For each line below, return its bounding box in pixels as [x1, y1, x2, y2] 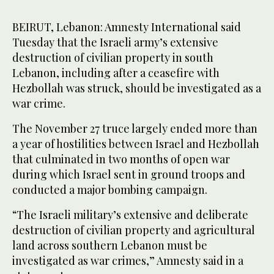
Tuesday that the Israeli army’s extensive [12, 34, 218, 50]
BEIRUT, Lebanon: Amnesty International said [12, 19, 241, 34]
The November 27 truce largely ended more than [12, 120, 257, 136]
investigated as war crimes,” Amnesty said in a [12, 253, 243, 268]
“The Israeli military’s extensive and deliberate [12, 207, 248, 222]
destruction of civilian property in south [12, 50, 213, 65]
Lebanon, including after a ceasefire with [12, 65, 220, 80]
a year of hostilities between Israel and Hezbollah [12, 136, 259, 151]
